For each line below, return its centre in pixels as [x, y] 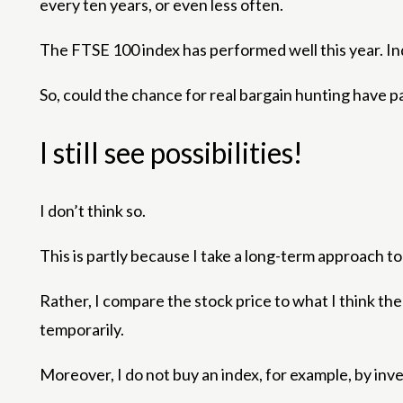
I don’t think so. [93, 211]
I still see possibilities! [171, 152]
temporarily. [82, 330]
